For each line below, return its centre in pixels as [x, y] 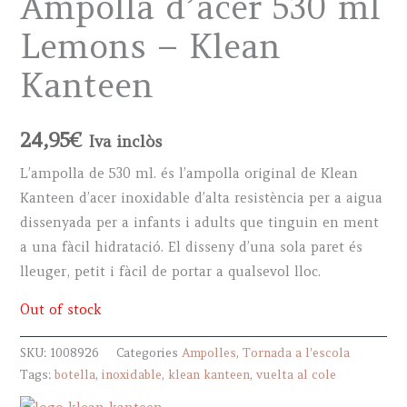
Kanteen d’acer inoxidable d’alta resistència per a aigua [202, 199]
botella [75, 375]
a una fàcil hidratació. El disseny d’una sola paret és [192, 248]
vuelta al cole [297, 375]
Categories [149, 353]
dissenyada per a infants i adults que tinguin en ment [200, 223]
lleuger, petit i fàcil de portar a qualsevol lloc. [171, 272]
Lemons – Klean [151, 46]
